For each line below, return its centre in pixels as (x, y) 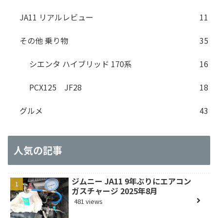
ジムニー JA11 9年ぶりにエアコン (132, 181)
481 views (89, 201)
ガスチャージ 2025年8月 (115, 191)
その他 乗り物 (44, 40)
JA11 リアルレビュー (56, 17)
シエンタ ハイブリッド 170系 (81, 64)
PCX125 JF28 (55, 87)
